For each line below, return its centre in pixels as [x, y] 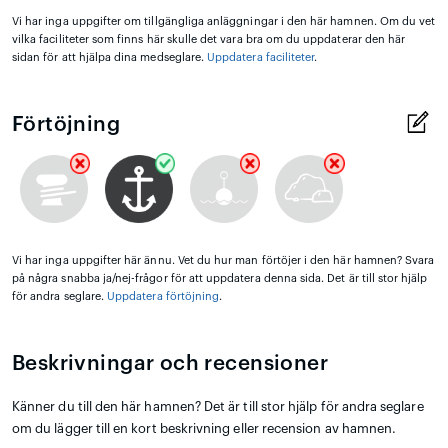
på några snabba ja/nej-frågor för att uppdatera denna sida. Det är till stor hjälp [220, 278]
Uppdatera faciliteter [261, 57]
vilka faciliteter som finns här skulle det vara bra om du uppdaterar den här [209, 39]
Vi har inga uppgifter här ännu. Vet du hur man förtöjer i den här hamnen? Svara [223, 260]
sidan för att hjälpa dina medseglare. [110, 57]
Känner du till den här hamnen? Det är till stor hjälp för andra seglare [218, 406]
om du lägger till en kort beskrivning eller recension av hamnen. [204, 428]
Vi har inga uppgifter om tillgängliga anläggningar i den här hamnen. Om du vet [224, 21]
